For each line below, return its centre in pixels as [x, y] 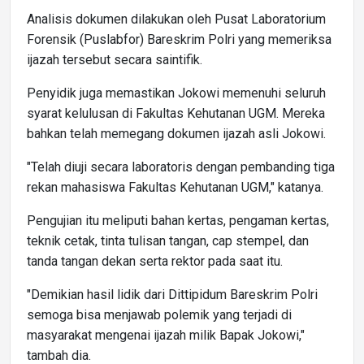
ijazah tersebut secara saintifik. [115, 59]
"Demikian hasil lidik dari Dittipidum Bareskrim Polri [172, 294]
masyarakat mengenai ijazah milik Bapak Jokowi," [166, 335]
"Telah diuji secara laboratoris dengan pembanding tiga [181, 167]
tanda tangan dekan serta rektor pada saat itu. [155, 261]
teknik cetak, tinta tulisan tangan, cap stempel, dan [168, 240]
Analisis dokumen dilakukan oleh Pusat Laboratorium [176, 19]
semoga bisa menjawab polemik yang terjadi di [159, 314]
